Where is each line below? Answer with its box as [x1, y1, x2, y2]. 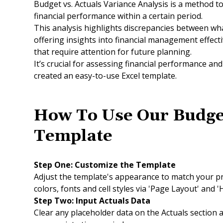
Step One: [34, 159, 73, 170]
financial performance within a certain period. [34, 10, 205, 21]
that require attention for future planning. [34, 46, 192, 57]
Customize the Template [75, 159, 176, 170]
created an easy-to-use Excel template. [34, 70, 177, 81]
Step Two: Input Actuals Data [34, 195, 152, 206]
